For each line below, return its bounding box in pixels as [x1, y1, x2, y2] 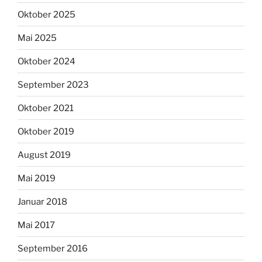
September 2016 [18, 243, 88, 254]
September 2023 [18, 79, 89, 90]
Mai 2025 [18, 32, 57, 43]
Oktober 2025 [18, 9, 75, 20]
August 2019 [18, 149, 71, 160]
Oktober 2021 [18, 102, 74, 113]
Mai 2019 [18, 173, 56, 184]
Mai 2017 [18, 219, 55, 230]
